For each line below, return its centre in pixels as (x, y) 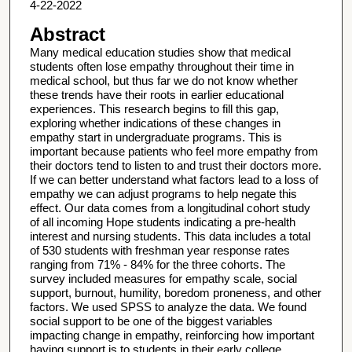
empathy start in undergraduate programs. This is (156, 137)
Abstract (67, 35)
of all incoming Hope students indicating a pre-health (162, 222)
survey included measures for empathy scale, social (163, 279)
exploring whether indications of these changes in (155, 123)
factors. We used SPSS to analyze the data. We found (168, 307)
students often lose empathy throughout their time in (161, 67)
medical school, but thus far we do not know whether (163, 81)
